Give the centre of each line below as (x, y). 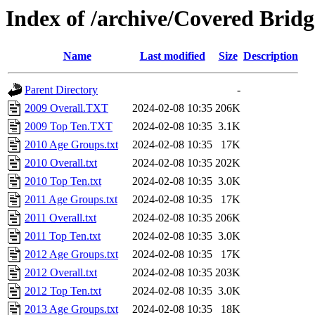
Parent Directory (61, 90)
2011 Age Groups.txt (71, 200)
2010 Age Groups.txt (71, 145)
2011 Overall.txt (60, 218)
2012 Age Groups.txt (71, 255)
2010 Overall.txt (61, 163)
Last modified (172, 56)
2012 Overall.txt (61, 273)
